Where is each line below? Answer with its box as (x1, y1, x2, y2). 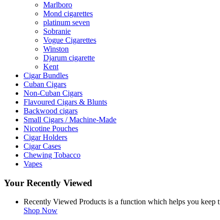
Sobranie (43, 27, 71, 35)
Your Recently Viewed (4, 177, 92, 188)
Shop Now (24, 206, 57, 215)
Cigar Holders (24, 133, 67, 141)
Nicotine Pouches (24, 124, 78, 133)
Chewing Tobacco (24, 150, 81, 159)
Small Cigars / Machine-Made (24, 115, 116, 124)
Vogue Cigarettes (43, 35, 96, 44)
